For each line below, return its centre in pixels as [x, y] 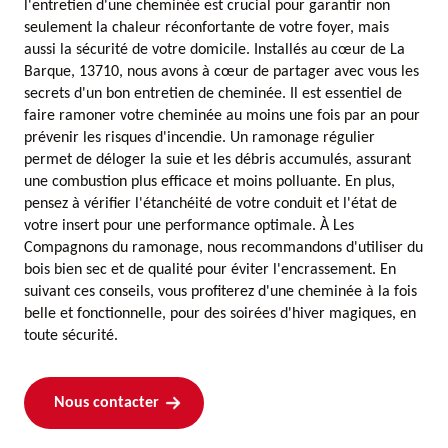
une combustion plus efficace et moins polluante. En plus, [209, 182]
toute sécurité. [71, 336]
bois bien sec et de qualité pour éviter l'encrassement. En [210, 270]
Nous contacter [106, 403]
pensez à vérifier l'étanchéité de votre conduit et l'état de [210, 204]
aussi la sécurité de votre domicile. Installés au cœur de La [214, 50]
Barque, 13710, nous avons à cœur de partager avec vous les [221, 72]
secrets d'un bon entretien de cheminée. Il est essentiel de [213, 94]
